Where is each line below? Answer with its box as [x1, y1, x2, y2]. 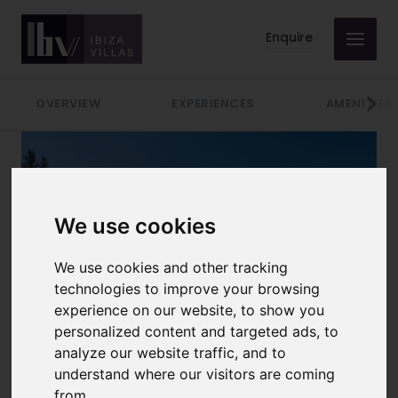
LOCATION [76, 354, 144, 367]
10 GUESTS [296, 304, 355, 315]
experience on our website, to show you [54, 300, 325, 319]
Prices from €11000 [224, 370, 352, 393]
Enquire [266, 32, 313, 45]
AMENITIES [325, 99, 394, 110]
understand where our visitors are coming [54, 364, 336, 383]
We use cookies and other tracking [54, 258, 289, 276]
